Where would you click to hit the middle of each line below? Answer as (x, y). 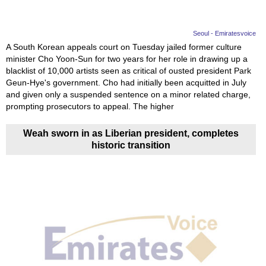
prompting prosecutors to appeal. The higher (90, 106)
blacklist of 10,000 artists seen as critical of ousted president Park (129, 70)
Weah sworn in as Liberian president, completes (131, 133)
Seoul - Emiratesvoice (225, 33)
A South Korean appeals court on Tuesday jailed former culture (124, 47)
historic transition (131, 145)
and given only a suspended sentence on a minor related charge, (128, 94)
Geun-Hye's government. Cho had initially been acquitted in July (126, 82)
